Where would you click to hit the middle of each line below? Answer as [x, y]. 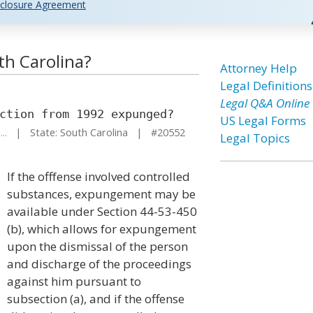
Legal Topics [255, 138]
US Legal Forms [263, 121]
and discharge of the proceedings [99, 264]
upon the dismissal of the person [97, 246]
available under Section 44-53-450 [102, 211]
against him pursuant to [74, 281]
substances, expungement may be [101, 194]
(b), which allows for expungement [102, 229]
